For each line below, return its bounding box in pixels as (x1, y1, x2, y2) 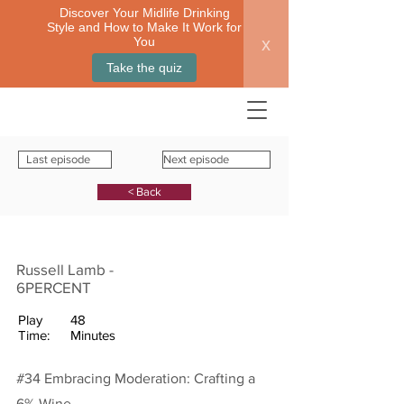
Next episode (163, 152, 229, 166)
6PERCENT (16, 279, 91, 296)
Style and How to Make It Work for (47, 20, 242, 34)
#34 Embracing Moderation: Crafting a (16, 371, 255, 386)
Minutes (70, 327, 115, 343)
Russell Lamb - (16, 261, 114, 278)
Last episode (26, 152, 90, 166)
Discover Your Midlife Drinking (59, 5, 230, 20)
